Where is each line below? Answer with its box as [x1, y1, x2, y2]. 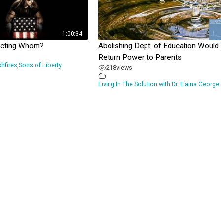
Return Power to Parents [98, 53, 182, 62]
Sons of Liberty [18, 61, 62, 69]
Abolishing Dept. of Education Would [98, 41, 219, 51]
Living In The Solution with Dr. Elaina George [98, 80, 219, 88]
